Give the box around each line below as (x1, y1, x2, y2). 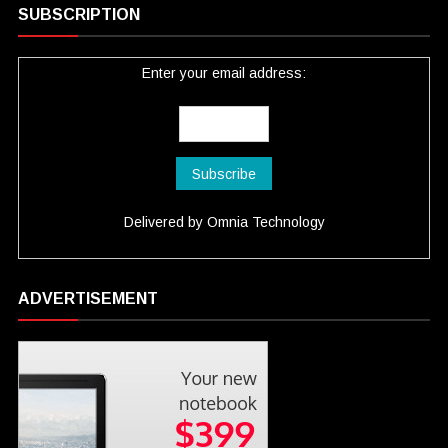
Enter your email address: (142, 65, 307, 82)
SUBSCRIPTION (18, 6, 141, 24)
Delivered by (123, 214, 207, 231)
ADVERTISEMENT (18, 290, 159, 308)
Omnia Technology (206, 214, 325, 231)
